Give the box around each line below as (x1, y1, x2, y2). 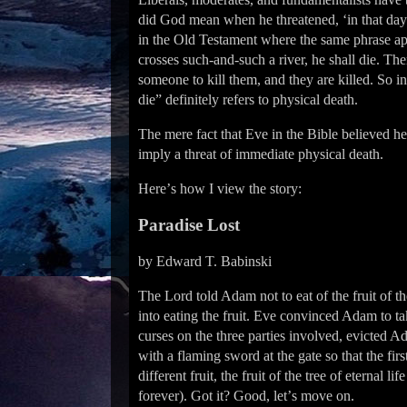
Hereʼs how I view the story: (138, 181, 302, 196)
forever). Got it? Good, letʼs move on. (138, 388, 354, 403)
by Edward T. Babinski (138, 253, 272, 269)
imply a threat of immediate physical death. (138, 146, 383, 162)
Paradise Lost (138, 215, 240, 234)
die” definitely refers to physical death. (138, 92, 358, 107)
